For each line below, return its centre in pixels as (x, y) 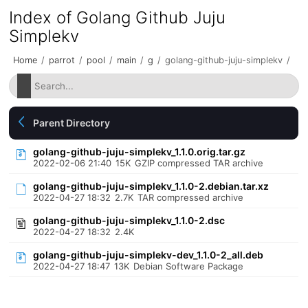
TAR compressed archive (191, 197)
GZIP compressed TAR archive (199, 163)
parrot (62, 60)
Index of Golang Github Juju (118, 18)
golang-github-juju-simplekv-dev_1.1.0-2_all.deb (148, 255)
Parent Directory (72, 123)
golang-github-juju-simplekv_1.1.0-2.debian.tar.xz (151, 186)
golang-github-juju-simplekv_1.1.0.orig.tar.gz (140, 152)
